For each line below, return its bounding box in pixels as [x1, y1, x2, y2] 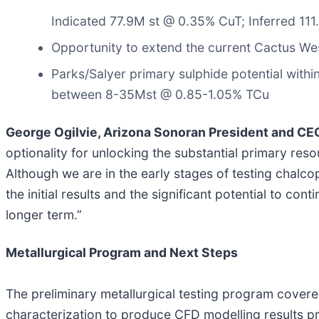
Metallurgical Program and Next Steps [6, 244, 238, 260]
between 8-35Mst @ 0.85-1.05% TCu [51, 86, 269, 102]
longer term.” [6, 206, 82, 222]
